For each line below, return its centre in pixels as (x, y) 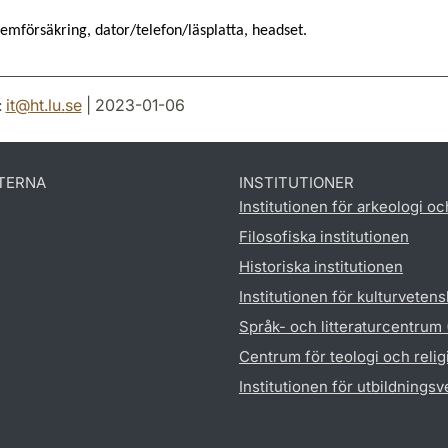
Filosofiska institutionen (324, 236)
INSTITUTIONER (296, 182)
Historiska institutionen (321, 266)
